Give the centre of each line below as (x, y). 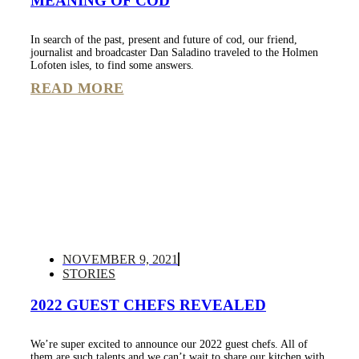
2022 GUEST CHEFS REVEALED (148, 305)
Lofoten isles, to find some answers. (112, 65)
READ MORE (77, 88)
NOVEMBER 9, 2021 (120, 259)
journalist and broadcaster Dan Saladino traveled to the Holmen (174, 52)
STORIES (89, 273)
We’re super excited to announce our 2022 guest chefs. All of (169, 344)
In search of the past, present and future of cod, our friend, (164, 39)
